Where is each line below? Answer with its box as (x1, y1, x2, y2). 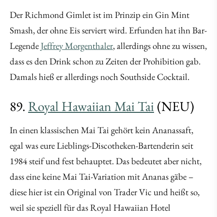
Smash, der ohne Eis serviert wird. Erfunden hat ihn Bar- (10, 24, 207, 37)
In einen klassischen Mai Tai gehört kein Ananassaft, (10, 124, 193, 137)
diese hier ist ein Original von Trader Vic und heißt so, (10, 186, 200, 199)
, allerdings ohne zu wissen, (113, 40, 207, 52)
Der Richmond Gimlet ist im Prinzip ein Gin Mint (10, 9, 189, 21)
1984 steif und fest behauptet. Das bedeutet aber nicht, (10, 155, 201, 168)
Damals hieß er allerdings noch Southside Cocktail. (10, 71, 189, 83)
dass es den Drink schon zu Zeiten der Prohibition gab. (10, 55, 201, 68)
